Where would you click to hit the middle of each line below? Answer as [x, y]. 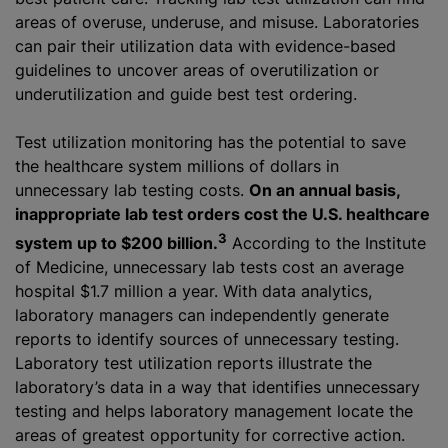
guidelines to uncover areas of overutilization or [197, 69]
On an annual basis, [324, 189]
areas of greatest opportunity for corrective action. [210, 434]
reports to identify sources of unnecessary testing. [207, 338]
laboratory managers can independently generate [202, 314]
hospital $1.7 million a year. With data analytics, [193, 290]
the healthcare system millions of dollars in [177, 165]
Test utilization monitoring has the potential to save [210, 141]
